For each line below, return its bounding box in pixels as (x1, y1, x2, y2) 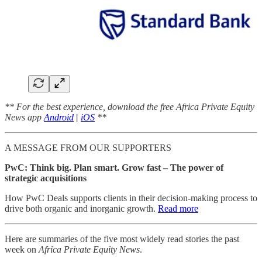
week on (5, 244, 39, 254)
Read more (158, 203, 198, 213)
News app (5, 112, 44, 122)
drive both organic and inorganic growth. (5, 203, 158, 213)
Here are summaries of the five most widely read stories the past (5, 233, 239, 244)
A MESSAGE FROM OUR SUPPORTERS (5, 142, 171, 153)
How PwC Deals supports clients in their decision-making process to (5, 192, 257, 203)
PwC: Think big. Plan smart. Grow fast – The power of (5, 162, 223, 173)
